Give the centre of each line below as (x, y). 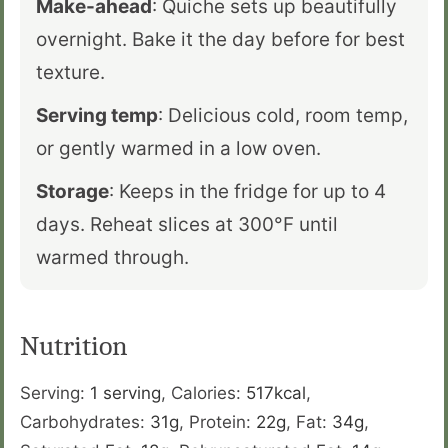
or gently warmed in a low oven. (178, 149)
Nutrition (74, 346)
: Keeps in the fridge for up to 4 (247, 192)
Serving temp (97, 116)
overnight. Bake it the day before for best (220, 40)
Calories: (208, 393)
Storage (72, 192)
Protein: (222, 422)
